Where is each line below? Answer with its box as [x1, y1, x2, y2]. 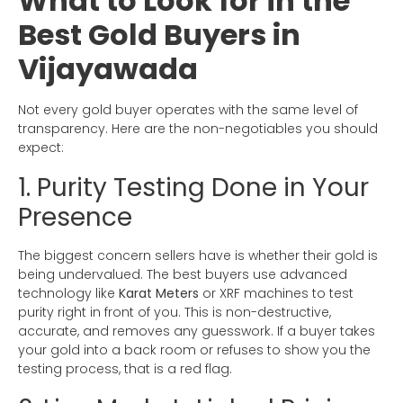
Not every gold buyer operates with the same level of [18, 101, 358, 120]
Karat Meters [119, 284, 199, 303]
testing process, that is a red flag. [18, 360, 232, 379]
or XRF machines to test [199, 284, 354, 303]
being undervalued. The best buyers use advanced [18, 265, 347, 284]
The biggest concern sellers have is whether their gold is [18, 246, 378, 265]
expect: [18, 139, 64, 157]
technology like [18, 284, 119, 303]
